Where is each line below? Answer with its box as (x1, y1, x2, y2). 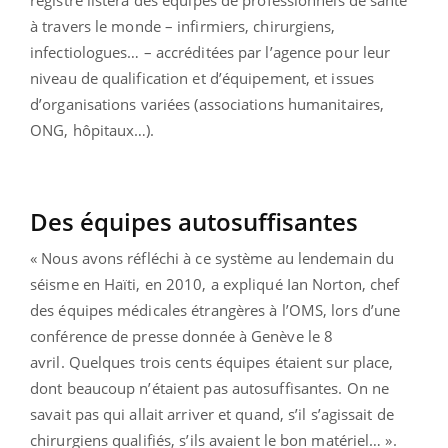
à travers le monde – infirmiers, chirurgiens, (30, 16, 336, 37)
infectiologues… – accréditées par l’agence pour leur (30, 42, 391, 63)
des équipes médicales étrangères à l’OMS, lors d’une (30, 300, 401, 321)
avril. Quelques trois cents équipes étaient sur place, (30, 352, 394, 373)
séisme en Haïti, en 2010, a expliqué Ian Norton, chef (30, 274, 400, 295)
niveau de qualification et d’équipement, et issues (30, 68, 375, 89)
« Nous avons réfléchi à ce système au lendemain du (30, 248, 395, 269)
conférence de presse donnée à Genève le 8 (30, 326, 334, 347)
